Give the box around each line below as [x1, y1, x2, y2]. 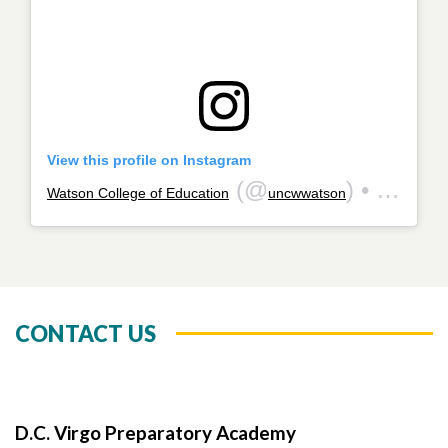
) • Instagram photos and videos [346, 175, 376, 203]
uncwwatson [268, 184, 346, 201]
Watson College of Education [47, 184, 229, 201]
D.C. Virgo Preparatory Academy [15, 420, 296, 444]
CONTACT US [15, 319, 157, 347]
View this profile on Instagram [47, 151, 251, 168]
